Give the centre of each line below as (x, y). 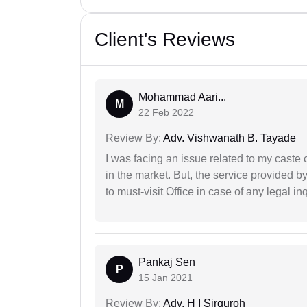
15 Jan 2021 (165, 278)
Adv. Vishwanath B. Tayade (229, 138)
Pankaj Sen (167, 262)
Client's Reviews (165, 40)
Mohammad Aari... (182, 97)
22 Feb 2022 (166, 113)
